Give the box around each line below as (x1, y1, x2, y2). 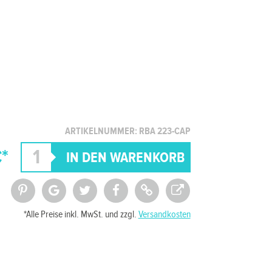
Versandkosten (138, 209, 191, 220)
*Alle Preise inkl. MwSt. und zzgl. (23, 209, 138, 220)
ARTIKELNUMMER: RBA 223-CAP (64, 126, 191, 137)
